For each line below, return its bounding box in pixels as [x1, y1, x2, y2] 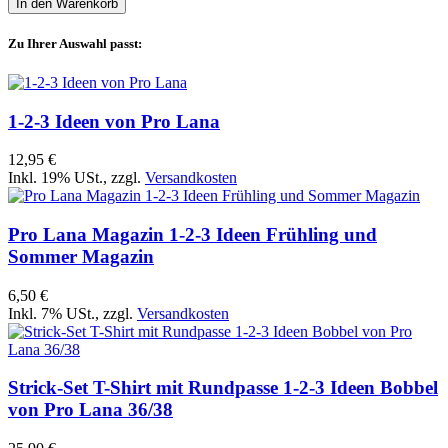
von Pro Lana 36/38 [8, 399, 173, 421]
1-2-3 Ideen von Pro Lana [8, 110, 220, 132]
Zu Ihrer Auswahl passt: [8, 35, 142, 51]
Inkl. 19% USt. [8, 169, 103, 187]
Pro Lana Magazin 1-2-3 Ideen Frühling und [8, 224, 377, 246]
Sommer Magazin [8, 246, 154, 268]
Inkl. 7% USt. [8, 304, 95, 322]
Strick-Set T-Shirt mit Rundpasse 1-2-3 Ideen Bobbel [8, 377, 438, 399]
